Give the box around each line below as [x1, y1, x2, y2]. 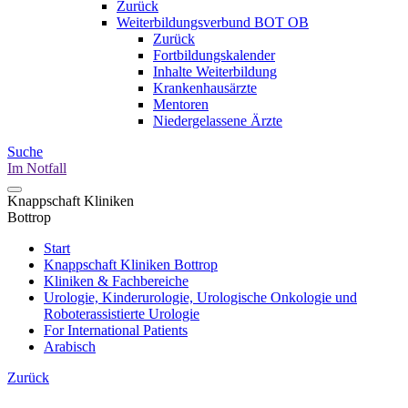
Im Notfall [7, 160, 66, 176]
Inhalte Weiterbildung [153, 64, 277, 79]
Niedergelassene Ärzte [153, 113, 282, 128]
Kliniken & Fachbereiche [44, 273, 189, 289]
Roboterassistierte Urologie [44, 306, 199, 321]
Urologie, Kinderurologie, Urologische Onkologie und [44, 290, 357, 305]
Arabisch [44, 339, 96, 354]
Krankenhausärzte [153, 80, 257, 96]
